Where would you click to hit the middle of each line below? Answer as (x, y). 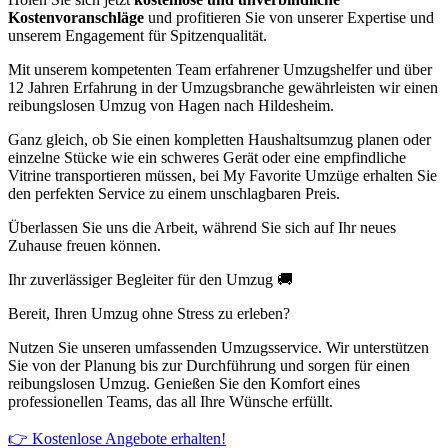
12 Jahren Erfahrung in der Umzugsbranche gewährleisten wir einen (223, 88)
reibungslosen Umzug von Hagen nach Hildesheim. (171, 106)
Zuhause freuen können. (84, 246)
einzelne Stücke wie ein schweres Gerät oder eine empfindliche (207, 158)
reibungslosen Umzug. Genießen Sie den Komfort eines (184, 384)
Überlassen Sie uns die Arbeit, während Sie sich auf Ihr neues (202, 228)
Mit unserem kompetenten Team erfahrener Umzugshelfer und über (220, 70)
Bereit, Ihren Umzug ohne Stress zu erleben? (149, 314)
